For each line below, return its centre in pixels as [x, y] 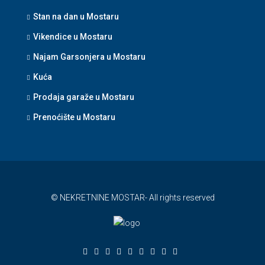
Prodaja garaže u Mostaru [84, 97]
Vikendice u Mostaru [73, 37]
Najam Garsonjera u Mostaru [89, 57]
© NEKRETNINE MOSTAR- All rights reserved [132, 198]
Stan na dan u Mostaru [76, 17]
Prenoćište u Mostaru [74, 117]
